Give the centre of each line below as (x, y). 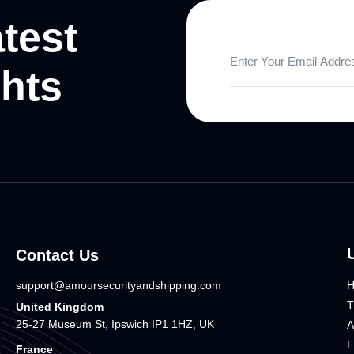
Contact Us (58, 256)
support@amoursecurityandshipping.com (119, 286)
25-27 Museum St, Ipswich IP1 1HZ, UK (115, 324)
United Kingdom (60, 307)
